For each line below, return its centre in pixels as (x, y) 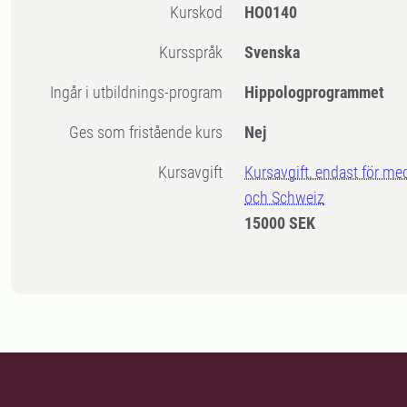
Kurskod (201, 13)
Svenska (273, 53)
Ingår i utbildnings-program (139, 93)
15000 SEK (280, 223)
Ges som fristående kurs (151, 133)
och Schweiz (285, 198)
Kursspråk (196, 53)
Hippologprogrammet (315, 93)
